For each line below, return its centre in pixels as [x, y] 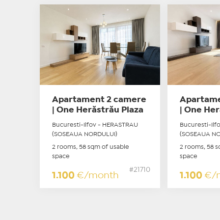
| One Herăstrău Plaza [97, 110]
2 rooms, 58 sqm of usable [90, 147]
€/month [97, 175]
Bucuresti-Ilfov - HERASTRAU [95, 125]
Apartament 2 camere [99, 100]
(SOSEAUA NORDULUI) [84, 134]
